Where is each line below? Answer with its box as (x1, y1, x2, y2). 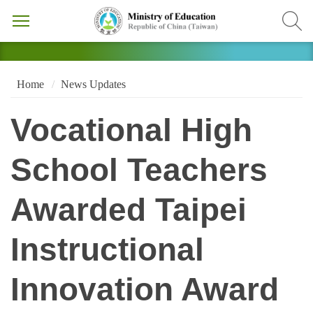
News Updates (60, 78, 126, 90)
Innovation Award (10, 272, 279, 308)
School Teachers (10, 152, 268, 189)
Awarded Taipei (10, 192, 247, 228)
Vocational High (10, 112, 252, 149)
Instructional (10, 232, 204, 268)
